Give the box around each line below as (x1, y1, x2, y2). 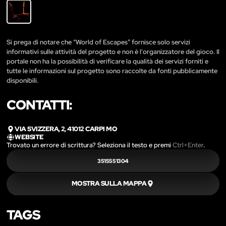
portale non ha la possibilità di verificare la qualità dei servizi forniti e (7, 56, 208, 66)
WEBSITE (15, 133, 44, 141)
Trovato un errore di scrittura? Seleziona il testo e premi (7, 141, 173, 150)
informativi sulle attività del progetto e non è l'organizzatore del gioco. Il (7, 47, 219, 56)
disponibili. (7, 76, 38, 85)
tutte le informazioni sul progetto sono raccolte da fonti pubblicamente (7, 66, 217, 75)
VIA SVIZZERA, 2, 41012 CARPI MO (15, 124, 118, 133)
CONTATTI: (7, 96, 72, 114)
